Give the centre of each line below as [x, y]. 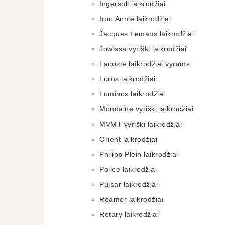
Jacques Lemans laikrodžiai [147, 34]
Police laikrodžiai [128, 169]
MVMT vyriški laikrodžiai [141, 124]
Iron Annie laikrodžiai [135, 19]
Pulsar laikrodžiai [129, 184]
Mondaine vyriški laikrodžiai [146, 109]
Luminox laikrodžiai [132, 94]
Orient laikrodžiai [128, 139]
